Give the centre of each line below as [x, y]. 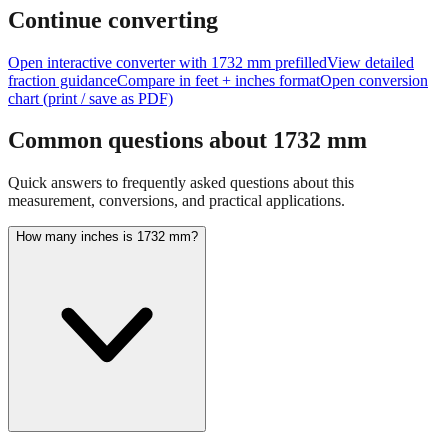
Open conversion [374, 115]
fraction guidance [62, 115]
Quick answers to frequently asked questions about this [181, 218]
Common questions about [140, 175]
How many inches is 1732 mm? [107, 272]
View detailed [370, 97]
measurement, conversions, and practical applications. [176, 236]
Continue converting [113, 54]
